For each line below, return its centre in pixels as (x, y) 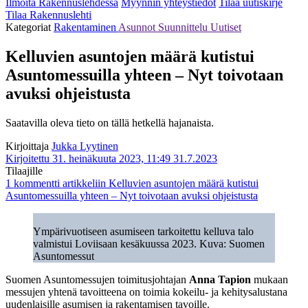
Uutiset (226, 27)
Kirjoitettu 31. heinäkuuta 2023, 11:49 (88, 158)
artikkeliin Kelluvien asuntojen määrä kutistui (159, 183)
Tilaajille (24, 170)
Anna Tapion (220, 279)
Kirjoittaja (27, 146)
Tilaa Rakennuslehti (48, 14)
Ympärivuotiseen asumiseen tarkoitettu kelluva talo (143, 231)
